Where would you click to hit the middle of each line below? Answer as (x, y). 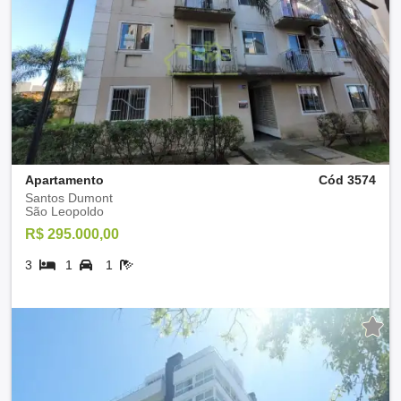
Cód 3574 (347, 179)
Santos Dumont (69, 197)
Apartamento (64, 179)
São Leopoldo (64, 211)
